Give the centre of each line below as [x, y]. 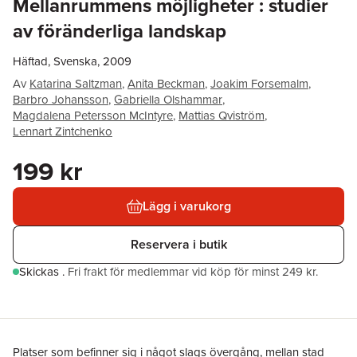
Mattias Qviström [222, 116]
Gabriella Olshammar [168, 100]
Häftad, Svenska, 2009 [72, 61]
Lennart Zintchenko [63, 131]
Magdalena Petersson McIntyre [93, 116]
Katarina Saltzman [76, 84]
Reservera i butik [178, 244]
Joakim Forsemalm [259, 84]
